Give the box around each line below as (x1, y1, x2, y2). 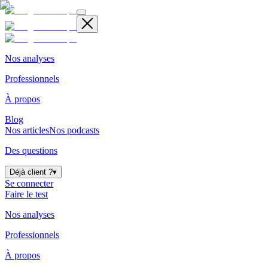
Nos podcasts (49, 125, 99, 135)
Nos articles (5, 125, 49, 135)
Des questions (5, 145, 57, 156)
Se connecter (5, 178, 53, 188)
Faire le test (5, 189, 48, 199)
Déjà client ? (10, 167, 53, 176)
